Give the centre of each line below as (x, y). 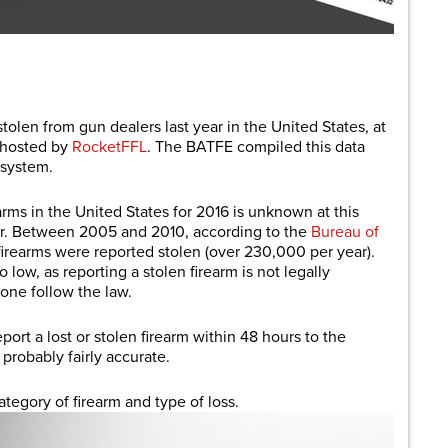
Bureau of (345, 232)
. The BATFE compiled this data (256, 147)
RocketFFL (109, 147)
